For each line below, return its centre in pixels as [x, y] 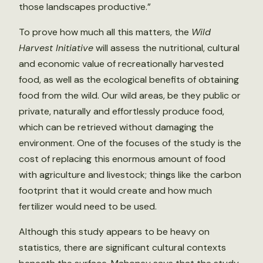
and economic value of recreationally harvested [121, 64]
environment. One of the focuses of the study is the [130, 143]
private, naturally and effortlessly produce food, [122, 111]
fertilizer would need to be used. [88, 206]
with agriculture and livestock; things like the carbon [130, 175]
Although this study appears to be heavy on [114, 232]
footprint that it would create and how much [115, 190]
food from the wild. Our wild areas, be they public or [130, 95]
